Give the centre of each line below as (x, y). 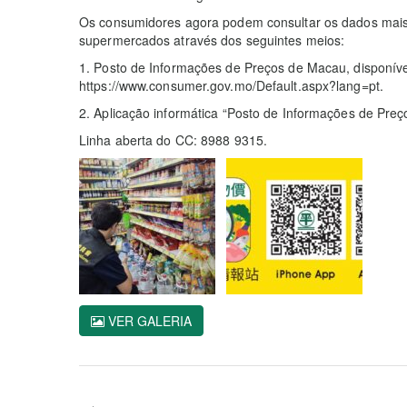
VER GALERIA (148, 320)
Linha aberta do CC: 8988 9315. (173, 139)
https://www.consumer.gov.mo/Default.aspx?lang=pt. (231, 85)
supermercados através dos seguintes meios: (212, 40)
